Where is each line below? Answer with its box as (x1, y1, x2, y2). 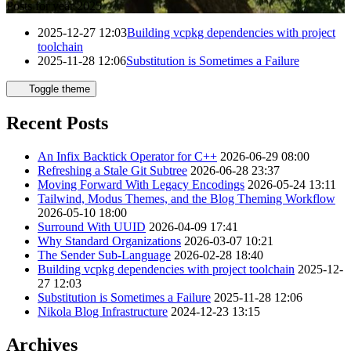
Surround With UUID (38, 219, 146, 233)
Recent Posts (6, 112, 108, 133)
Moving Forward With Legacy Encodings (38, 177, 244, 191)
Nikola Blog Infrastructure (38, 304, 168, 318)
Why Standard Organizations (38, 233, 181, 248)
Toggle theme (28, 82, 90, 95)
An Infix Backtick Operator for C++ (38, 149, 217, 163)
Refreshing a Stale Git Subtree (38, 163, 187, 177)
